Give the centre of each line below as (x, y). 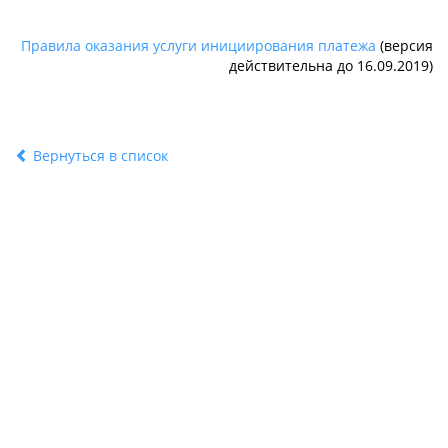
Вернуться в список (98, 155)
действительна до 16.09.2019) (331, 65)
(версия (404, 45)
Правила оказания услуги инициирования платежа (198, 45)
